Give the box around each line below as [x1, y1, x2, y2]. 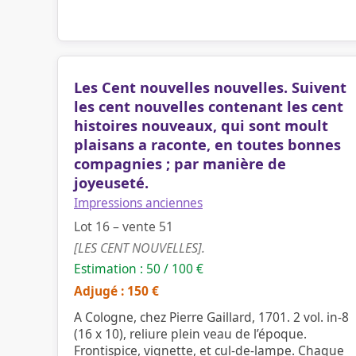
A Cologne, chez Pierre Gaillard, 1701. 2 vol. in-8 [74, 308, 349, 326]
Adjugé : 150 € [74, 282, 159, 300]
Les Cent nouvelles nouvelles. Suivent [74, 78, 346, 97]
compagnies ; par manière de [74, 154, 286, 173]
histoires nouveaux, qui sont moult [74, 116, 328, 135]
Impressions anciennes [74, 195, 203, 211]
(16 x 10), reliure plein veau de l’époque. [74, 325, 307, 342]
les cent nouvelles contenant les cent [74, 97, 343, 116]
